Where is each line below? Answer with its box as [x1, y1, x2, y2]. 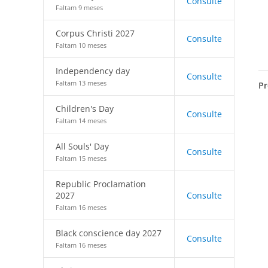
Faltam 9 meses [56, 3, 103, 12]
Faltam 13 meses [56, 78, 106, 87]
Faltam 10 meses [56, 41, 106, 50]
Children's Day [56, 103, 114, 114]
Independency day [56, 65, 130, 77]
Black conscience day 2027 [56, 227, 162, 239]
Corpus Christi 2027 [56, 28, 135, 39]
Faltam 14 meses [56, 116, 106, 125]
